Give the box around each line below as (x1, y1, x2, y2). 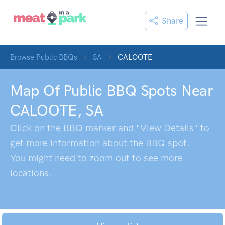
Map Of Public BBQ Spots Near (10, 82, 213, 100)
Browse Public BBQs (10, 53, 77, 62)
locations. (10, 167, 52, 179)
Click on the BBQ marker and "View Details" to (10, 122, 209, 134)
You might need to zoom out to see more (10, 152, 182, 164)
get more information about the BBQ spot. (10, 137, 190, 149)
